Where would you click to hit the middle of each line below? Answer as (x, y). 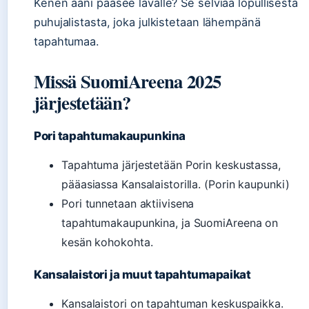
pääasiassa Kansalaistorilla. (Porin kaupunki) (176, 184)
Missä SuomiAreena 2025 (128, 81)
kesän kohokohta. (107, 242)
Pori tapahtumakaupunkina (110, 136)
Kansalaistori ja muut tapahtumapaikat (142, 274)
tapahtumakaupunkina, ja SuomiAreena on (170, 222)
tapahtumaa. (67, 41)
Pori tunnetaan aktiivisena (128, 203)
